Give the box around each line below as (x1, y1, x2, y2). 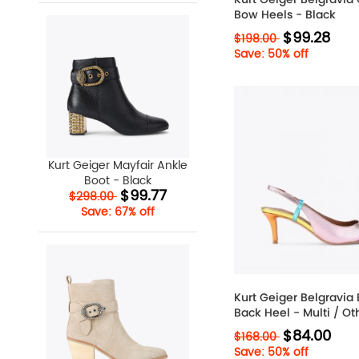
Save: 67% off (81, 203, 155, 222)
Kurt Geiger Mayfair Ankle (48, 156, 188, 175)
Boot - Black (84, 171, 151, 191)
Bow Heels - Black (234, 6, 336, 22)
